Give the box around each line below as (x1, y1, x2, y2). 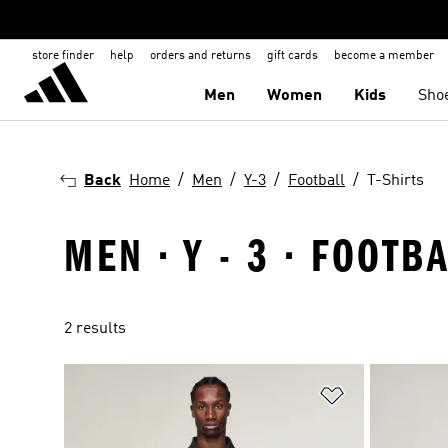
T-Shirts (367, 173, 424, 189)
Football (288, 173, 345, 189)
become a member (334, 50, 434, 62)
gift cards (267, 50, 318, 62)
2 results (64, 321, 126, 337)
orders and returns (150, 50, 251, 62)
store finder (32, 50, 94, 62)
